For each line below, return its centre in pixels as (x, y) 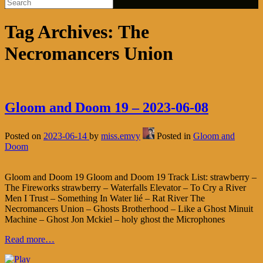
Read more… (30, 239)
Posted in (175, 136)
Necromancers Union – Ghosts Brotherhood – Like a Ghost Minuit (129, 208)
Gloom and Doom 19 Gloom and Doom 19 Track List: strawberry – (131, 177)
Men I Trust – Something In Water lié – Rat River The (105, 198)
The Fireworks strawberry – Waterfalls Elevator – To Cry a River (125, 187)
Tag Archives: (61, 32)
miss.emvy (121, 136)
